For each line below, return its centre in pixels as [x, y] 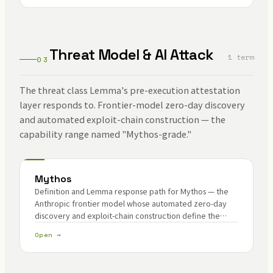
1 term [241, 57]
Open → [48, 235]
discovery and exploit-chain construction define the [127, 215]
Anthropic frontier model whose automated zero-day [131, 203]
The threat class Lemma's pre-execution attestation [130, 90]
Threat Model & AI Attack [132, 55]
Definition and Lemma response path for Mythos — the [132, 191]
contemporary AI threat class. [87, 228]
